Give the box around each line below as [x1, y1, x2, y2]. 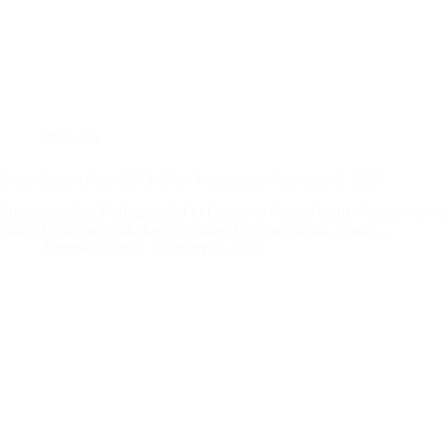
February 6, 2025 [152, 239, 261, 257]
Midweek [40, 128, 100, 146]
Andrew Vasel [40, 239, 130, 257]
